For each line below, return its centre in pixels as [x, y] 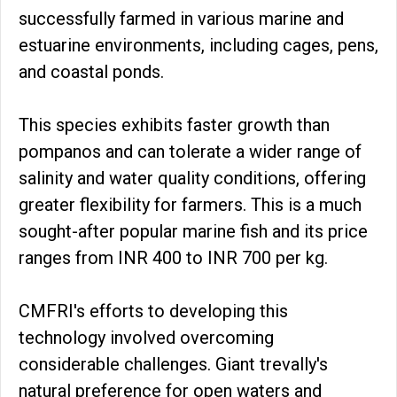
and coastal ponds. [91, 71]
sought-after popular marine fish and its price [193, 231]
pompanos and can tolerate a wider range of [190, 151]
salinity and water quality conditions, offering [192, 178]
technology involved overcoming [146, 337]
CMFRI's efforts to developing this [153, 311]
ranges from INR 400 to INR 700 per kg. [173, 257]
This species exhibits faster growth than [174, 125]
